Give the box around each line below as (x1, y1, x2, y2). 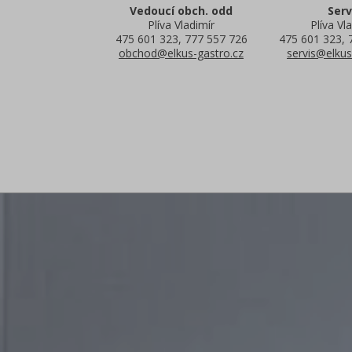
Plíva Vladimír (148, 16, 214, 32)
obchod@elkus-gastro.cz (119, 45, 244, 60)
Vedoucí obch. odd (130, 2, 233, 18)
